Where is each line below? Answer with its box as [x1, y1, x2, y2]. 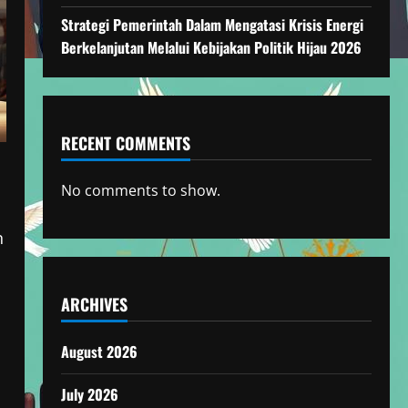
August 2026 [60, 341, 138, 362]
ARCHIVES [60, 292, 127, 316]
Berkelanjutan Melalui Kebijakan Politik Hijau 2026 [60, 36, 362, 58]
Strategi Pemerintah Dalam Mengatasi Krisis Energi [60, 14, 363, 36]
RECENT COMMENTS [60, 131, 190, 155]
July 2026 [60, 383, 118, 405]
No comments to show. [60, 180, 220, 200]
